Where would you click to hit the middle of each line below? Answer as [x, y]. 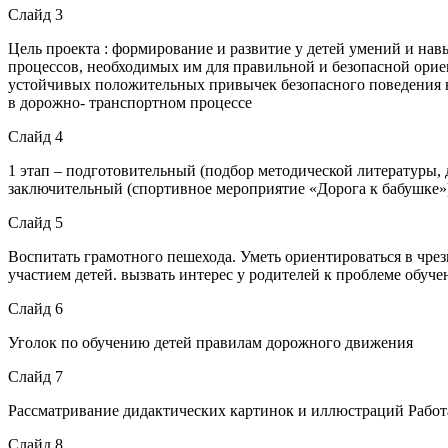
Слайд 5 [35, 222]
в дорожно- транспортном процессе [130, 102]
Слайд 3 [35, 14]
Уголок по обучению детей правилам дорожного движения [210, 342]
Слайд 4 [35, 136]
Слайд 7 [35, 376]
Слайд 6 [35, 308]
